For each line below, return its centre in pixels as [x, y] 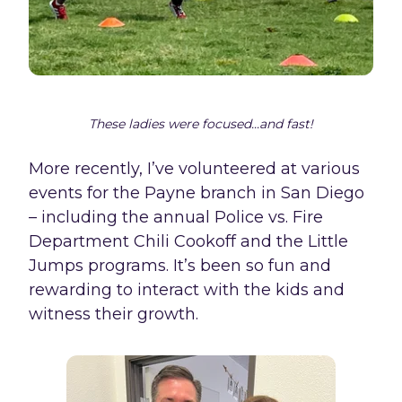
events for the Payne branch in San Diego [197, 192]
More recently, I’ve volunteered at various [194, 168]
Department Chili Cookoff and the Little [188, 241]
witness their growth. [114, 314]
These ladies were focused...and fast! [201, 123]
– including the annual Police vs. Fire [176, 217]
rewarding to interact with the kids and [187, 289]
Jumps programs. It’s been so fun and [180, 265]
